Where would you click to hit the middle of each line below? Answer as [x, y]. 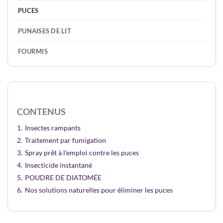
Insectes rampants [53, 127]
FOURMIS [33, 51]
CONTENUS [41, 111]
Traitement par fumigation [65, 140]
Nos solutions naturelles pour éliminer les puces [99, 190]
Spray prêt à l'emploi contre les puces [82, 152]
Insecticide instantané [58, 165]
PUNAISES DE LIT [45, 31]
